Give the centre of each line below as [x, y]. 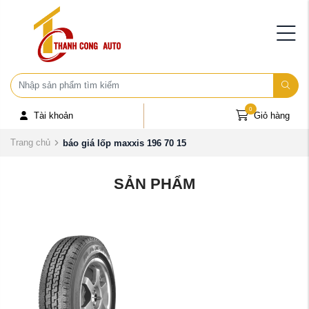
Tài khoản [53, 116]
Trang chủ [30, 143]
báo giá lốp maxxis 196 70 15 [124, 143]
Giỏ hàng [271, 116]
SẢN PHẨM [154, 184]
